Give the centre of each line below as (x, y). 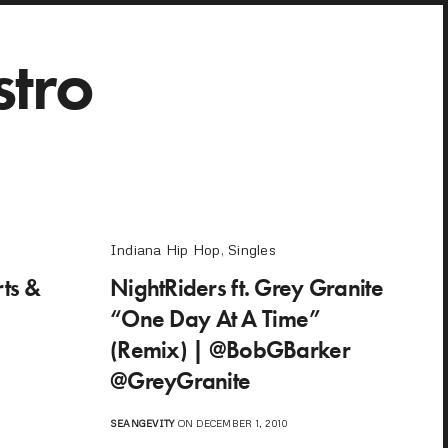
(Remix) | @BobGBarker (229, 349)
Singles (252, 249)
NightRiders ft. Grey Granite (246, 287)
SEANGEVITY (142, 422)
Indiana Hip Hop (165, 249)
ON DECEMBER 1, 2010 (231, 422)
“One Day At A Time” (215, 318)
